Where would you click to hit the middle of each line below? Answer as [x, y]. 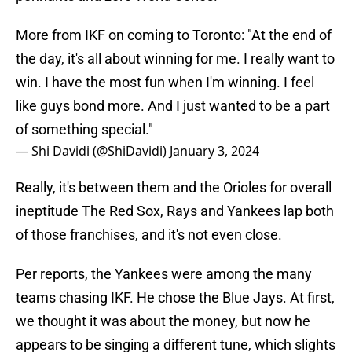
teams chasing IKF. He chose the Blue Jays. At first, [175, 298]
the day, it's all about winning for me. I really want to [175, 59]
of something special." [84, 130]
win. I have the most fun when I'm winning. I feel [165, 82]
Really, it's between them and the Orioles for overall [174, 188]
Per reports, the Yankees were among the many [164, 274]
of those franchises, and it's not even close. [149, 235]
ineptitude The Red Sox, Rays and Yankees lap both [175, 211]
